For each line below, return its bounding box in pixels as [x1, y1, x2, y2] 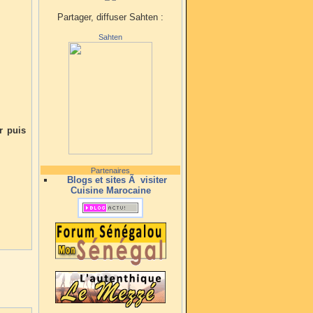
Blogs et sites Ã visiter [67, 175, 168, 185]
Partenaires [91, 166, 130, 175]
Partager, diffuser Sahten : [57, 12, 163, 22]
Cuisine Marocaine [70, 185, 151, 196]
